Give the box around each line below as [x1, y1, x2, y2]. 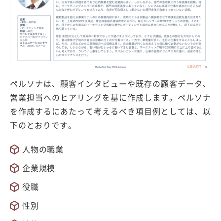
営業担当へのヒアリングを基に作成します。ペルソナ [10, 91, 211, 103]
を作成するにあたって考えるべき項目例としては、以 [10, 105, 211, 117]
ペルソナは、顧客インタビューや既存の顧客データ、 [10, 77, 211, 89]
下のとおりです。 [10, 118, 76, 131]
